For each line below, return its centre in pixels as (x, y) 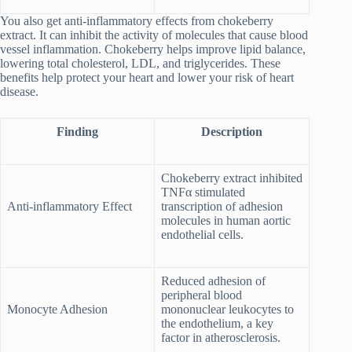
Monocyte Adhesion (57, 309)
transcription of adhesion (222, 206)
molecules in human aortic (226, 220)
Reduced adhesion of (213, 280)
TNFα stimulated (203, 192)
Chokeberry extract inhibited (232, 178)
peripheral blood (202, 295)
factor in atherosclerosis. (221, 337)
